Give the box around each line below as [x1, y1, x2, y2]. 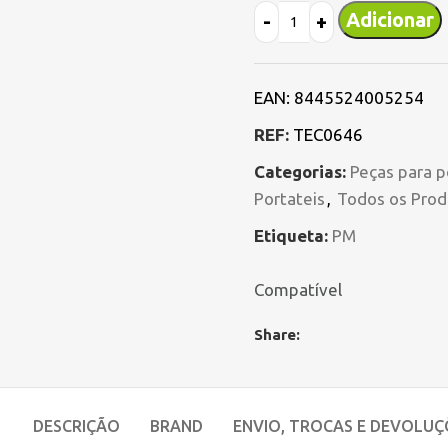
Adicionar [346, 8, 434, 31]
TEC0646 [293, 125, 363, 144]
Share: [254, 326, 300, 343]
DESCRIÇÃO [33, 417, 120, 435]
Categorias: [254, 162, 346, 181]
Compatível [254, 280, 342, 299]
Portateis [254, 189, 325, 208]
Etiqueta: [254, 226, 328, 245]
